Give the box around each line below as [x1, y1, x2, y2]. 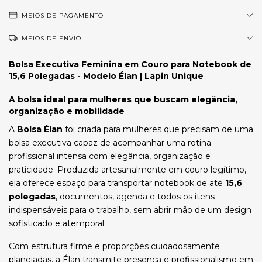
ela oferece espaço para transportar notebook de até [9, 178, 225, 188]
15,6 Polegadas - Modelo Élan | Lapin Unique [9, 71, 204, 81]
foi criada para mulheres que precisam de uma [63, 124, 253, 135]
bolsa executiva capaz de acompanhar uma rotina [9, 137, 211, 148]
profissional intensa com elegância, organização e [9, 151, 211, 161]
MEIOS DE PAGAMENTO [22, 12, 104, 19]
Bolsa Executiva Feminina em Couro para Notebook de [9, 59, 251, 70]
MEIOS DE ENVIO [22, 35, 81, 42]
